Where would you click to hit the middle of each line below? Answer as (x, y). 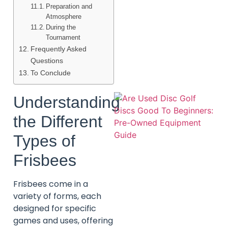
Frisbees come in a (51, 184)
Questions (47, 60)
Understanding (67, 102)
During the (61, 27)
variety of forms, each (57, 196)
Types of (44, 141)
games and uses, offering (63, 220)
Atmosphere (64, 16)
